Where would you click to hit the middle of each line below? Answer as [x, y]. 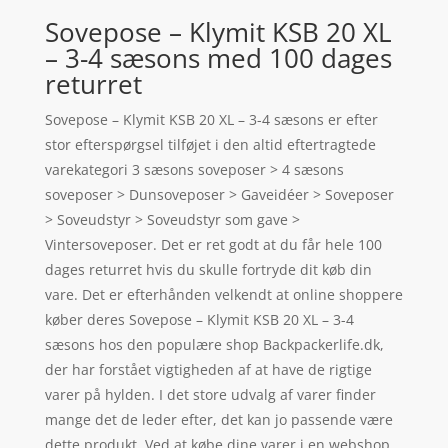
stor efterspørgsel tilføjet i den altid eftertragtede [210, 145]
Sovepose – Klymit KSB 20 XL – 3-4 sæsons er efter [211, 120]
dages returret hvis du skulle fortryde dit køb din [208, 270]
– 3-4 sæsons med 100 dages [218, 58]
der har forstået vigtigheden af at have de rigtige [208, 370]
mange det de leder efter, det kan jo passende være [218, 420]
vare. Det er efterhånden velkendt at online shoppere [223, 295]
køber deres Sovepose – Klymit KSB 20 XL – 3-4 [199, 320]
